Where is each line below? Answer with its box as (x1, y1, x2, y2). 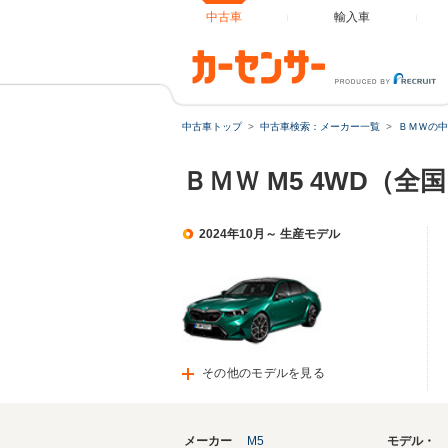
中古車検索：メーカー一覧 (260, 121, 380, 132)
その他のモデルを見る (202, 366, 325, 380)
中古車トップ (182, 121, 242, 132)
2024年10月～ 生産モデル (199, 227, 340, 241)
